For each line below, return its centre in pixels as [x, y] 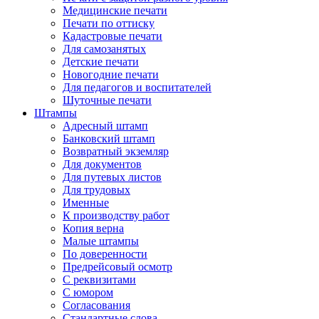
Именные [86, 203]
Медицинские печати [115, 10]
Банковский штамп [109, 138]
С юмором [88, 292]
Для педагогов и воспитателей [137, 87]
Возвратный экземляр [116, 151]
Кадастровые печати [113, 36]
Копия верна [93, 228]
